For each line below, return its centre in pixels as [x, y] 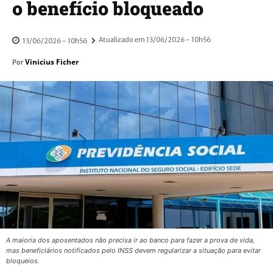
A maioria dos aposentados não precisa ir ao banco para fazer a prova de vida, [130, 240]
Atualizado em [122, 40]
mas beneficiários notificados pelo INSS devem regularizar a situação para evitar [133, 251]
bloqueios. [23, 261]
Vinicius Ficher [52, 62]
